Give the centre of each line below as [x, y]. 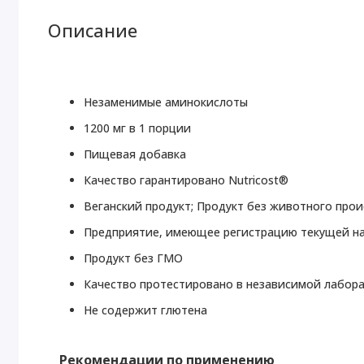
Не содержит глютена [146, 310]
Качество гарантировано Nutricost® [186, 180]
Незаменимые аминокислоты [166, 102]
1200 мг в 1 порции [138, 128]
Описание [93, 31]
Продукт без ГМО [134, 258]
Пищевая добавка [135, 154]
